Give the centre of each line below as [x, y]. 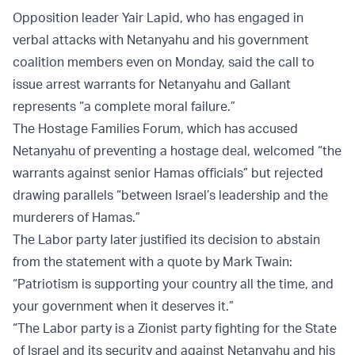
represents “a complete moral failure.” [124, 107]
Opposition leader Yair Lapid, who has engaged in [158, 18]
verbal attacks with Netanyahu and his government [161, 40]
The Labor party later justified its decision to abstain [166, 240]
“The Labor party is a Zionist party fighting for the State [175, 328]
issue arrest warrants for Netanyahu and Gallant [152, 84]
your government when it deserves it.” [123, 306]
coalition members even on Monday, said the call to [164, 62]
